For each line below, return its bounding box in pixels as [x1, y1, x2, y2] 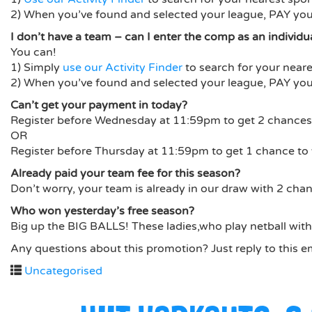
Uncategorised [24, 264, 102, 278]
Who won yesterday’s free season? [10, 204, 194, 218]
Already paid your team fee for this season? [10, 166, 240, 180]
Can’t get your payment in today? [10, 98, 187, 112]
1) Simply [10, 61, 63, 75]
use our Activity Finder [63, 61, 182, 75]
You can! [10, 45, 56, 59]
